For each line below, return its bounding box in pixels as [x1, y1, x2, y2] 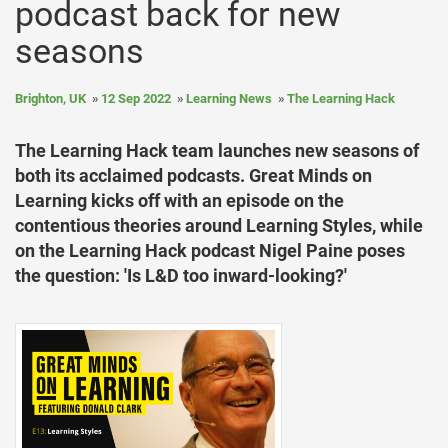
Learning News [186, 91, 272, 106]
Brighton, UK [15, 91, 86, 106]
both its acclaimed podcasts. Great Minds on [15, 165, 372, 186]
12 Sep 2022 [101, 91, 171, 106]
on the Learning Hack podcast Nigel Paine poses [15, 240, 405, 261]
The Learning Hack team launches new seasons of [15, 140, 419, 161]
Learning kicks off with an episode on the [15, 190, 344, 211]
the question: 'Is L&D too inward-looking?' [15, 265, 347, 286]
